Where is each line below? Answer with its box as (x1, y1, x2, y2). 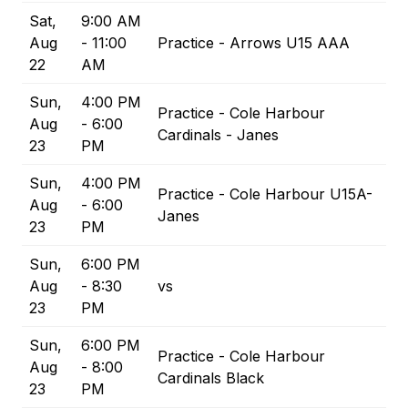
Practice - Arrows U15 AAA (158, 34, 350, 53)
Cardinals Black (158, 369, 264, 388)
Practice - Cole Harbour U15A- (158, 185, 372, 204)
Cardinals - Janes (158, 126, 279, 145)
